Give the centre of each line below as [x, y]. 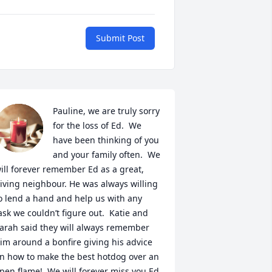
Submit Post [120, 38]
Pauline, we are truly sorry [106, 111]
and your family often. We [106, 155]
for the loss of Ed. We [97, 125]
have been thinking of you [106, 140]
